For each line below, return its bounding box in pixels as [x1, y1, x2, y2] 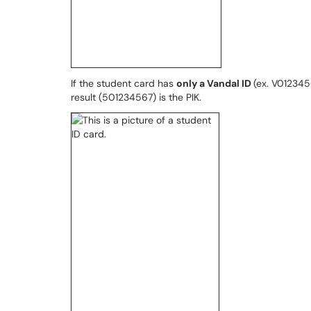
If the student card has [71, 77, 176, 90]
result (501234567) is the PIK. [71, 91, 201, 103]
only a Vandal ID [176, 77, 253, 90]
